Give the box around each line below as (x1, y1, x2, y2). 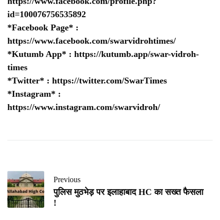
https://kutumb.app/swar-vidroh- (74, 49, 199, 59)
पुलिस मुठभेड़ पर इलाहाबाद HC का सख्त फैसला (54, 187, 203, 197)
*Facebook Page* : (7, 23, 79, 33)
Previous (54, 175, 81, 184)
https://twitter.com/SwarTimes (52, 76, 167, 86)
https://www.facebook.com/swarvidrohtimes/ (7, 36, 176, 46)
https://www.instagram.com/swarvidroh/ (7, 102, 160, 112)
